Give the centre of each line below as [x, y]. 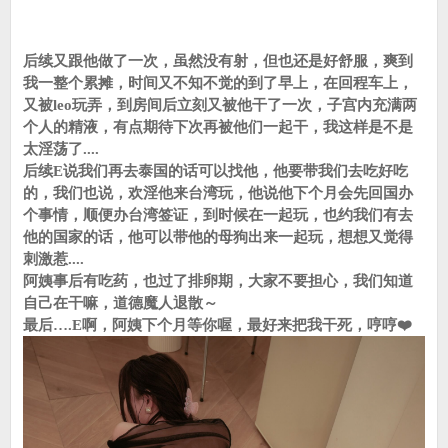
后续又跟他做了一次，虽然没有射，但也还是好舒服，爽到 [218, 60]
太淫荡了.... [61, 148]
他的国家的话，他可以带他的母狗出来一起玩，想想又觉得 [218, 236]
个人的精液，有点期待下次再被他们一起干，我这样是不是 [218, 126]
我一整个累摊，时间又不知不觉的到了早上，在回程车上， [218, 82]
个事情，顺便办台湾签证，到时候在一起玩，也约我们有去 [218, 214]
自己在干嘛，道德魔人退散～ [120, 302]
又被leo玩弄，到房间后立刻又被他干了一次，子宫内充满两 [220, 104]
